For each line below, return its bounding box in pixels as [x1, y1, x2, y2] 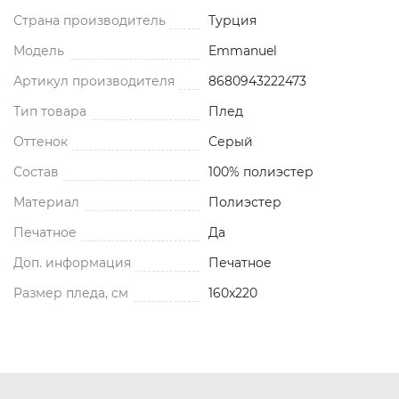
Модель [13, 42, 64, 59]
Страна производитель [13, 12, 166, 28]
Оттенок [13, 133, 68, 150]
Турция [208, 12, 256, 28]
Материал [13, 193, 79, 210]
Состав [13, 163, 59, 180]
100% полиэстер [208, 163, 313, 180]
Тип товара [13, 102, 86, 119]
